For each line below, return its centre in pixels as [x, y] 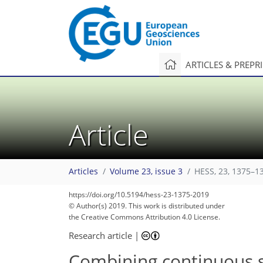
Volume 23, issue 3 [146, 172]
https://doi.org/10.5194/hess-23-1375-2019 [139, 195]
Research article [100, 235]
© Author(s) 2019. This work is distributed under [147, 206]
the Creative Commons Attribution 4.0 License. [144, 217]
